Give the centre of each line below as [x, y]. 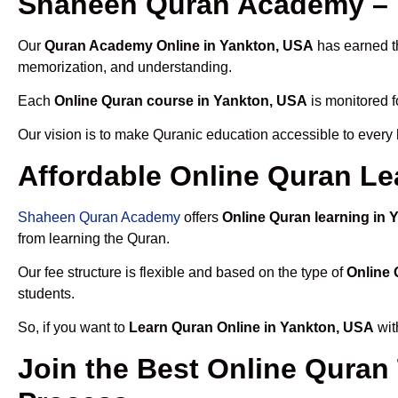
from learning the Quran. [94, 238]
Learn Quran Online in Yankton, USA [251, 328]
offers [201, 217]
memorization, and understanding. [125, 67]
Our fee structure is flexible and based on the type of [182, 273]
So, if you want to [73, 328]
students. [46, 294]
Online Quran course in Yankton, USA [181, 100]
